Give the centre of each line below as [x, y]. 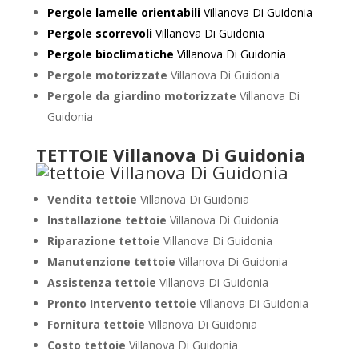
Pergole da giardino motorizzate [141, 96]
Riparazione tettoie [105, 241]
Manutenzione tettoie [113, 262]
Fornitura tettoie [97, 324]
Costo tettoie [88, 345]
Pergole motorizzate [107, 75]
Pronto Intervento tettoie [123, 303]
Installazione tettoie [108, 220]
